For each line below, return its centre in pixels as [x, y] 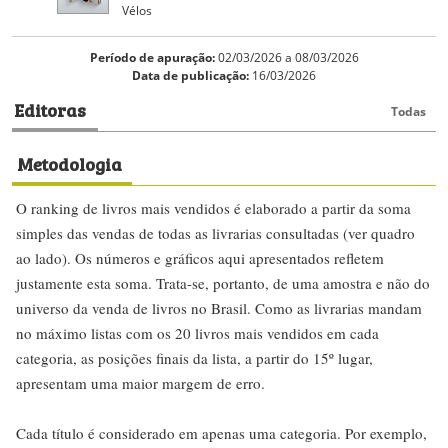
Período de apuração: [152, 58]
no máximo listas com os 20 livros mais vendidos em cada [197, 333]
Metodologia [69, 163]
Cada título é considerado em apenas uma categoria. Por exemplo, [221, 433]
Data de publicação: [190, 76]
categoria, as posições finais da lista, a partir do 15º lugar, [194, 358]
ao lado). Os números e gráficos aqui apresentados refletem [200, 258]
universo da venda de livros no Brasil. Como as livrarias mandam [219, 308]
